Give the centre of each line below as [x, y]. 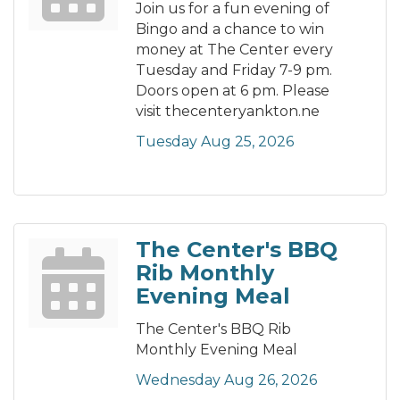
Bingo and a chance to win [230, 29]
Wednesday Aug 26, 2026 [226, 380]
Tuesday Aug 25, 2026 [215, 142]
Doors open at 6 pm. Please [233, 91]
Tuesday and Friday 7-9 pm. [234, 71]
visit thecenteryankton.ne [228, 112]
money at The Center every [234, 50]
